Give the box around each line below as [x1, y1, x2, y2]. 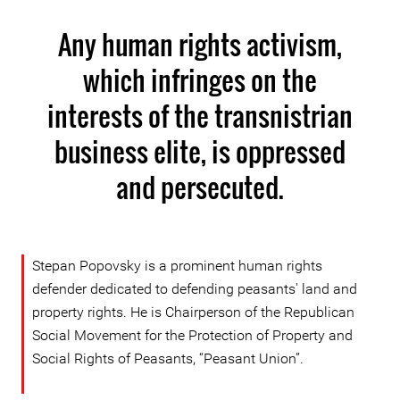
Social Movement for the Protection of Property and [32, 327, 353, 344]
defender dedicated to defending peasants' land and [32, 280, 357, 297]
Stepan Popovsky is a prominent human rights [32, 257, 322, 274]
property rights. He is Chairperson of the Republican [32, 304, 354, 321]
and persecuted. [115, 167, 284, 207]
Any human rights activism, [57, 24, 342, 64]
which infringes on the [82, 60, 317, 100]
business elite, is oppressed [54, 131, 346, 171]
